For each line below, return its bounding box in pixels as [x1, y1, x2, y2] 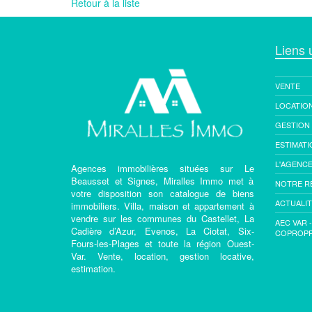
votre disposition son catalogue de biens [71, 186, 254, 200]
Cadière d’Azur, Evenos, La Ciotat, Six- [71, 224, 254, 237]
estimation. [71, 261, 116, 275]
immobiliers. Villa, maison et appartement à [71, 198, 254, 212]
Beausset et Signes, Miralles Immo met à [71, 173, 254, 187]
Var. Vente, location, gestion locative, [71, 249, 254, 263]
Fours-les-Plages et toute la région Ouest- [71, 236, 254, 250]
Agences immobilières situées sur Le [71, 161, 254, 175]
